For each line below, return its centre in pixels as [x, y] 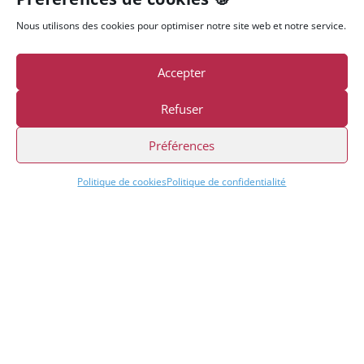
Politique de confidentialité [227, 182]
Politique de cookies [122, 182]
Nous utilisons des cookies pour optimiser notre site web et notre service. [181, 26]
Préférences [182, 145]
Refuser [182, 108]
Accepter [182, 72]
